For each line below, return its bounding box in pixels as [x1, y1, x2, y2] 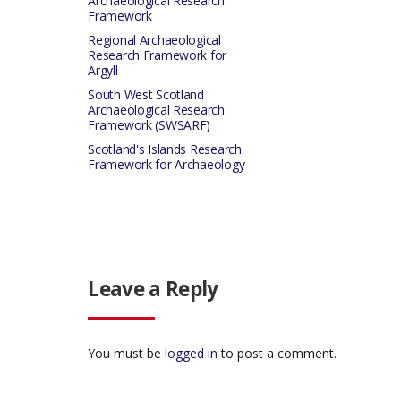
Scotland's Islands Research [88, 141, 242, 158]
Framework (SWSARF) [88, 116, 211, 133]
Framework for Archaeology [88, 156, 245, 173]
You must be [88, 344, 166, 362]
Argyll [88, 62, 118, 79]
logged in [165, 344, 218, 362]
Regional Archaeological [88, 31, 221, 48]
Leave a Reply [88, 275, 218, 303]
